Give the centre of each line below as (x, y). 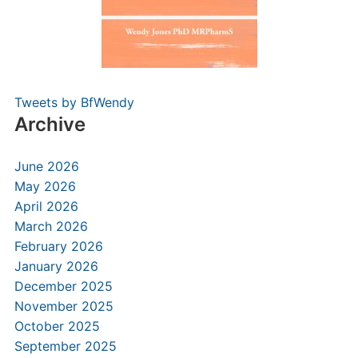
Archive (50, 124)
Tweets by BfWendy (74, 102)
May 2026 (45, 186)
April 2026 (46, 206)
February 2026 (58, 246)
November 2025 (64, 306)
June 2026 (46, 166)
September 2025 (65, 346)
